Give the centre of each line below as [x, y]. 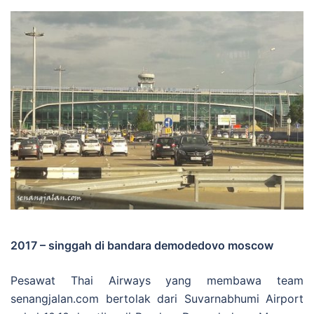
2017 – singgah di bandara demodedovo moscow [142, 246]
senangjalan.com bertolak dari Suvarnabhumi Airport [157, 299]
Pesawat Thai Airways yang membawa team [157, 281]
